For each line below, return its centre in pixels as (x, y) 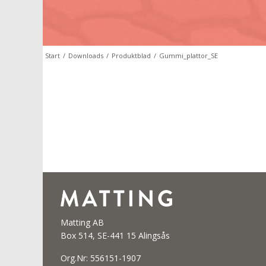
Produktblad (131, 56)
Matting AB (82, 222)
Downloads (86, 56)
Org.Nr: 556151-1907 (101, 258)
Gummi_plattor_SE (189, 56)
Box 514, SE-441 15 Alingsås (115, 235)
